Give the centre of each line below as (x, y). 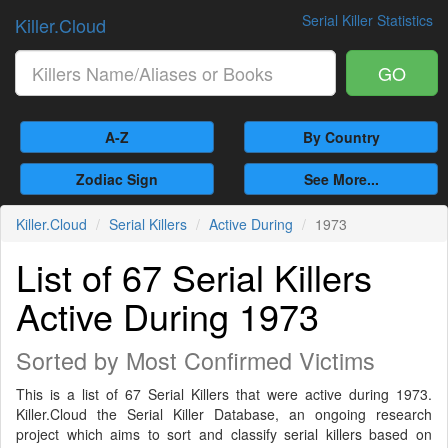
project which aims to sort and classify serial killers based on (224, 434)
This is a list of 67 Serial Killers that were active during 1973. (224, 394)
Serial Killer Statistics (367, 20)
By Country (341, 137)
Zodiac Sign (117, 179)
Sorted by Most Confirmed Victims (195, 360)
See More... (341, 179)
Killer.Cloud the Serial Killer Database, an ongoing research (224, 414)
